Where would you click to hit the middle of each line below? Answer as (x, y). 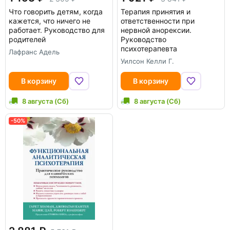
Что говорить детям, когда (56, 11)
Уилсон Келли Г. (147, 61)
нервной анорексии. (156, 30)
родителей (27, 39)
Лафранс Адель (34, 52)
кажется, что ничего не (50, 21)
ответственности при (158, 21)
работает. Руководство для (57, 30)
